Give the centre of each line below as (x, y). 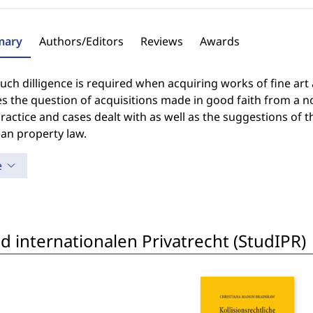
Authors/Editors (81, 41)
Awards (219, 41)
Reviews (161, 41)
